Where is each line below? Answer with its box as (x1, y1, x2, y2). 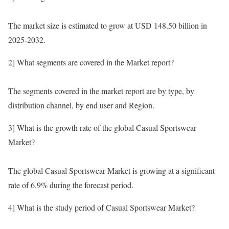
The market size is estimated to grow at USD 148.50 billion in (8, 20, 207, 31)
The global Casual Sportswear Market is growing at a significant (8, 165, 215, 176)
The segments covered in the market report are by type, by (8, 85, 194, 97)
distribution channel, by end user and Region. (8, 100, 154, 111)
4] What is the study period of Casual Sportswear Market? (8, 202, 195, 213)
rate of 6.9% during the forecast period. (8, 179, 133, 191)
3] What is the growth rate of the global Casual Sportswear (8, 122, 196, 133)
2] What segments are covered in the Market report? (8, 57, 174, 68)
